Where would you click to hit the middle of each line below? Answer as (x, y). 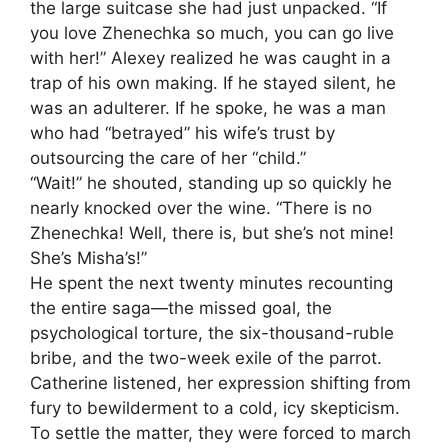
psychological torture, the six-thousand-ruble (212, 332)
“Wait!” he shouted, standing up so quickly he (211, 182)
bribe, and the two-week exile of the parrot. (206, 357)
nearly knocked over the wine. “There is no (201, 207)
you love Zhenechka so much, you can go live (212, 32)
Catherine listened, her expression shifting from (220, 382)
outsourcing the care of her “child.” (168, 157)
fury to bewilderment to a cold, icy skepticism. (215, 407)
